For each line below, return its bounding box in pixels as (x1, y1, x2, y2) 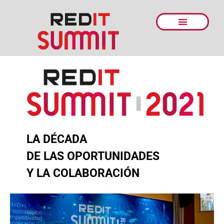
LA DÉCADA (26, 132, 87, 146)
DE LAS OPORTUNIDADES (26, 149, 159, 163)
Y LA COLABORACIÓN (26, 166, 139, 180)
